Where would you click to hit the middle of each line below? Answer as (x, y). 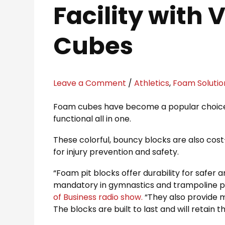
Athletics (152, 83)
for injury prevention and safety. (116, 152)
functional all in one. (92, 119)
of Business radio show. (98, 197)
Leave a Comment (90, 83)
